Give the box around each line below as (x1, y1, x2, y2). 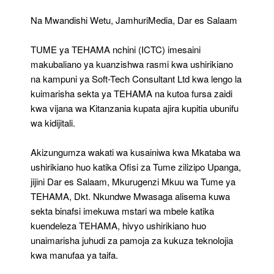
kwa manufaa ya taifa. (31, 248, 118, 261)
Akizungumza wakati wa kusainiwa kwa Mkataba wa (31, 145, 240, 158)
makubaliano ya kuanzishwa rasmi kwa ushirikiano (31, 57, 233, 70)
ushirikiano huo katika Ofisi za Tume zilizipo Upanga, (31, 160, 241, 173)
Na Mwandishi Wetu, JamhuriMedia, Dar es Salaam (31, 13, 237, 26)
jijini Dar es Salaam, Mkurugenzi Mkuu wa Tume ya (31, 174, 235, 188)
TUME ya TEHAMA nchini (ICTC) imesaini (31, 42, 201, 56)
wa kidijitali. (31, 116, 75, 129)
